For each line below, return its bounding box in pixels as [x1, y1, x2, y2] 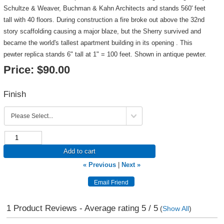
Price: [3, 63, 34, 76]
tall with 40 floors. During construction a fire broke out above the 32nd [3, 16, 204, 23]
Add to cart [63, 147, 95, 155]
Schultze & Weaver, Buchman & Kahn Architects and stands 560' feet [3, 4, 205, 12]
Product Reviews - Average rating [10, 203, 141, 213]
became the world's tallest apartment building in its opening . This [3, 39, 192, 46]
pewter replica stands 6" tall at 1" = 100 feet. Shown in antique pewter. [3, 50, 206, 58]
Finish [3, 89, 26, 99]
